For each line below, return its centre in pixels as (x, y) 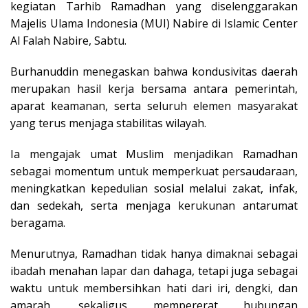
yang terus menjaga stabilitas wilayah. (108, 123)
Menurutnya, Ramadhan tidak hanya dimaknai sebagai (154, 253)
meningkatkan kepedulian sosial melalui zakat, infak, (154, 188)
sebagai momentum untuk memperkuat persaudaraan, (154, 171)
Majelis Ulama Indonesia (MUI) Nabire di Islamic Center (154, 23)
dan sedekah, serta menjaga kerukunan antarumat (154, 205)
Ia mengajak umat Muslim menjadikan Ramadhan (154, 154)
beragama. (38, 222)
